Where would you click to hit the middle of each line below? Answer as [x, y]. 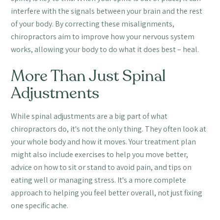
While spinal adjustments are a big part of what [89, 116]
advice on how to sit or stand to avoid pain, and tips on [101, 167]
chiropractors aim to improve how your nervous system [103, 36]
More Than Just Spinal [89, 76]
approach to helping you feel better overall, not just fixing [107, 192]
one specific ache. [40, 205]
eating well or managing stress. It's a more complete [99, 180]
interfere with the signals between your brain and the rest [107, 11]
